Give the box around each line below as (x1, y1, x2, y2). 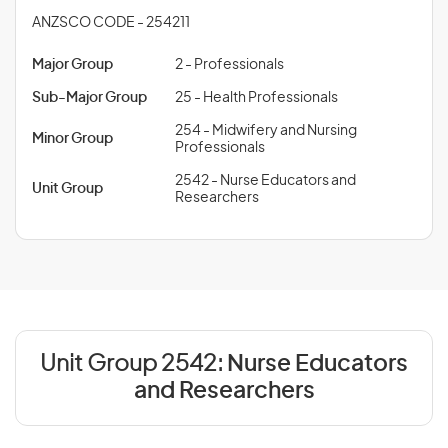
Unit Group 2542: (40, 353, 227, 376)
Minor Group (32, 132, 113, 146)
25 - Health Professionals (175, 91, 338, 105)
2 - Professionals (175, 58, 284, 72)
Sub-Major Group (32, 91, 147, 105)
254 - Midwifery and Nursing (175, 124, 357, 138)
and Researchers (133, 380, 315, 403)
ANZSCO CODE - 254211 (32, 16, 190, 30)
